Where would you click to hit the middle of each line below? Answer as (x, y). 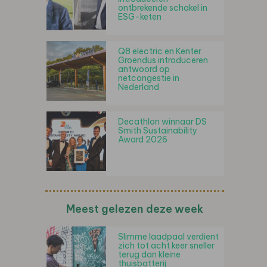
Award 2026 (143, 140)
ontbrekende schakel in (163, 8)
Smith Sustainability (158, 131)
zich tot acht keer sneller (166, 246)
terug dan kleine (149, 255)
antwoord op (144, 69)
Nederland (139, 87)
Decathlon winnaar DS (162, 122)
